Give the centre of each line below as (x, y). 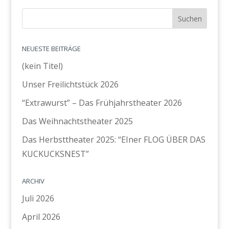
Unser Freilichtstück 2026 (70, 85)
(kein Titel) (42, 66)
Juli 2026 (38, 199)
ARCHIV (33, 181)
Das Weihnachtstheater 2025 (77, 121)
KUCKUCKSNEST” (55, 154)
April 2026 (41, 217)
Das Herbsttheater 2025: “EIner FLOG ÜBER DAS (113, 140)
